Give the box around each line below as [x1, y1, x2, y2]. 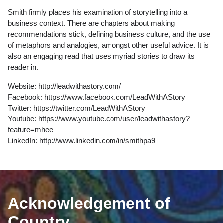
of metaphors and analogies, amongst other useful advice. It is [8, 40, 209, 49]
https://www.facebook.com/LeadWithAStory [44, 92, 185, 101]
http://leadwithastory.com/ [38, 81, 121, 90]
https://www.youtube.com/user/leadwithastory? [38, 114, 190, 123]
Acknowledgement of [8, 194, 170, 212]
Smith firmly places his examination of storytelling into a [8, 7, 187, 16]
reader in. [8, 62, 38, 71]
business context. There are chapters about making [8, 18, 175, 27]
